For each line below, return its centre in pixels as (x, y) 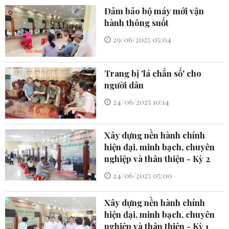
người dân (124, 85)
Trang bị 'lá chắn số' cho (153, 73)
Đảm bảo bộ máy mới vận (154, 11)
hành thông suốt (137, 23)
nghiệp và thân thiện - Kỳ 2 (157, 158)
